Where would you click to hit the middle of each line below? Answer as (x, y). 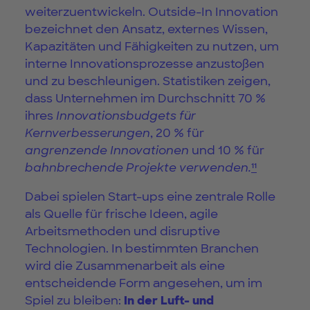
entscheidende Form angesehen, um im (144, 283)
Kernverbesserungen (88, 133)
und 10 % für (227, 151)
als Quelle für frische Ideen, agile (121, 214)
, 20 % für (177, 133)
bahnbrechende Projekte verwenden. (138, 168)
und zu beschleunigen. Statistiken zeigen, (148, 81)
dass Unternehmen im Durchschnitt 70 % (145, 99)
